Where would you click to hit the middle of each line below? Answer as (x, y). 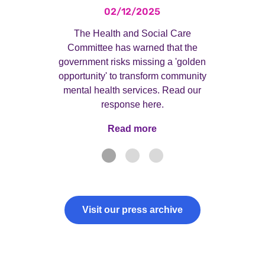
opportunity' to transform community (132, 76)
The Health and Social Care (132, 34)
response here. (132, 105)
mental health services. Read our (132, 91)
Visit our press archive (132, 210)
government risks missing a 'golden (132, 62)
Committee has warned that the (132, 48)
